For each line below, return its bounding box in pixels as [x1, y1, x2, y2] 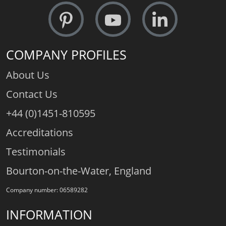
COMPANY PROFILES [6, 46, 127, 64]
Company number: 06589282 [6, 186, 88, 195]
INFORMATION [6, 206, 92, 223]
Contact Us [6, 87, 58, 101]
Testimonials [6, 145, 66, 159]
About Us [6, 68, 49, 82]
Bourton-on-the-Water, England [6, 164, 151, 178]
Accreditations [6, 126, 73, 140]
